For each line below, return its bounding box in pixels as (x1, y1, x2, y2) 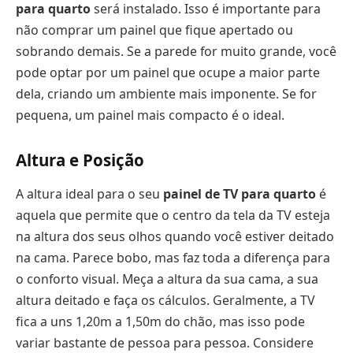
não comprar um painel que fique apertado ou (16, 21, 293, 39)
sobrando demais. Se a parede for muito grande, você (16, 43, 336, 61)
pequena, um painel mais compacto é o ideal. (16, 106, 284, 124)
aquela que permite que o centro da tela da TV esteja (16, 206, 330, 225)
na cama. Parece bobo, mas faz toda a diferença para (16, 249, 330, 267)
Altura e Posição (16, 148, 144, 171)
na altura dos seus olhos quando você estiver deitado (16, 228, 334, 246)
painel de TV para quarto (163, 185, 316, 203)
